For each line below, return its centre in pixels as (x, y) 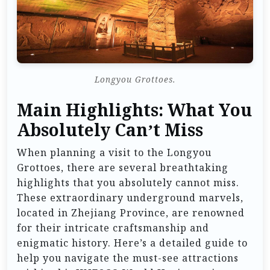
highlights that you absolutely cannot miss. (128, 182)
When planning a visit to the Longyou (114, 152)
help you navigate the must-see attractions (128, 258)
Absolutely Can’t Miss (110, 130)
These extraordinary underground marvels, (130, 197)
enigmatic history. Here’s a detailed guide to (132, 243)
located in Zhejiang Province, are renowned (131, 212)
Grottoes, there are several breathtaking (123, 167)
